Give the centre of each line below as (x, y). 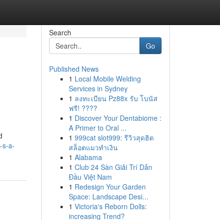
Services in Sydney (98, 88)
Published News (74, 69)
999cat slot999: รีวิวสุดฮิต (114, 137)
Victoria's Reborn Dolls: (110, 206)
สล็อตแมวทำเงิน (93, 147)
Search (60, 32)
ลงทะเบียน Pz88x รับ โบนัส (116, 98)
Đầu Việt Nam (90, 177)
